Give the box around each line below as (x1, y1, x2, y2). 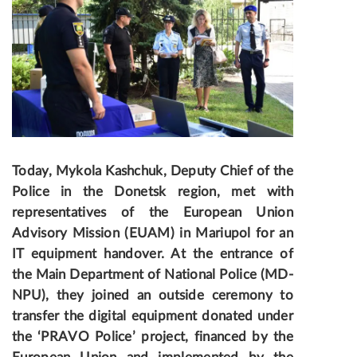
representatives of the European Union (12, 206, 293, 220)
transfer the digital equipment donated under (12, 309, 293, 324)
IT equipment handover (12, 247, 161, 261)
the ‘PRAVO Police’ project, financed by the (12, 330, 293, 344)
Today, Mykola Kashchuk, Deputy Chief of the (12, 164, 293, 178)
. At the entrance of (160, 247, 293, 261)
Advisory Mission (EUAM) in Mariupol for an (12, 226, 293, 241)
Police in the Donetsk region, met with (12, 185, 293, 199)
